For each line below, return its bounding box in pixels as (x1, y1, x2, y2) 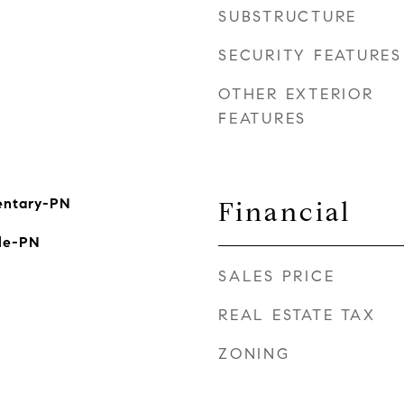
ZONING (218, 344, 290, 363)
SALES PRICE (218, 267, 335, 286)
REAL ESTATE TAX (218, 306, 376, 325)
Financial (218, 196, 351, 228)
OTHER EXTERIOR (218, 85, 374, 104)
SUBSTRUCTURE (218, 7, 357, 26)
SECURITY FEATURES (218, 46, 402, 65)
